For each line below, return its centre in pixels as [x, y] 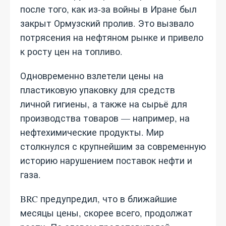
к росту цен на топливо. [71, 51]
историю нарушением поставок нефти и [106, 160]
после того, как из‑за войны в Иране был [108, 9]
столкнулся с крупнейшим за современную [113, 146]
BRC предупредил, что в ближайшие [99, 199]
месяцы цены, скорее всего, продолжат [106, 213]
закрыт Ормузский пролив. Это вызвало [107, 23]
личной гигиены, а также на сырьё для [104, 104]
